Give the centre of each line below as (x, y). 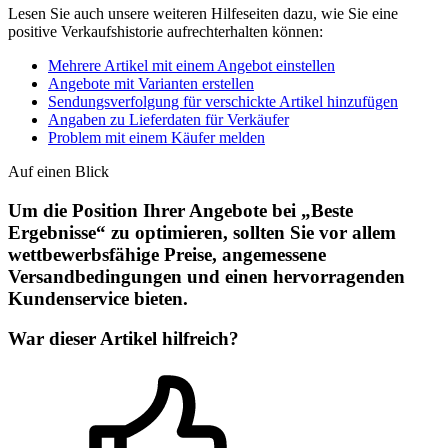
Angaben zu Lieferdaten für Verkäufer (168, 119)
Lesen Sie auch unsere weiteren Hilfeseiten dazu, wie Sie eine (203, 13)
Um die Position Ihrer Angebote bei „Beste (180, 210)
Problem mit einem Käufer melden (156, 137)
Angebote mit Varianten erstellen (151, 83)
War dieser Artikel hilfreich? (123, 339)
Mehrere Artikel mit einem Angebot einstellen (191, 65)
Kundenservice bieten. (98, 298)
